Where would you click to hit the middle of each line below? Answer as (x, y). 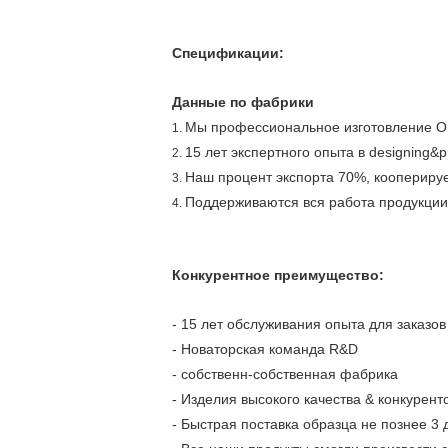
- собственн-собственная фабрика (285, 374)
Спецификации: (228, 53)
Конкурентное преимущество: (278, 275)
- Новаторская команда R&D (265, 349)
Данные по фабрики (243, 102)
